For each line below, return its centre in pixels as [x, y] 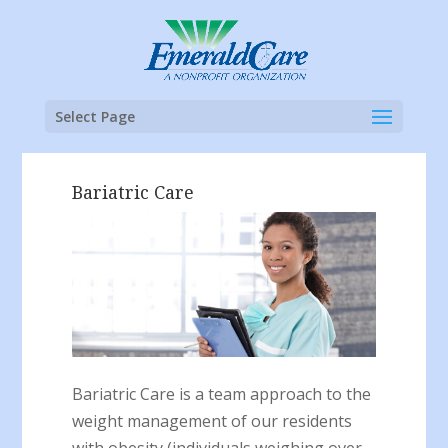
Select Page [94, 116]
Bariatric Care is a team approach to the [222, 394]
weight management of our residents [212, 421]
